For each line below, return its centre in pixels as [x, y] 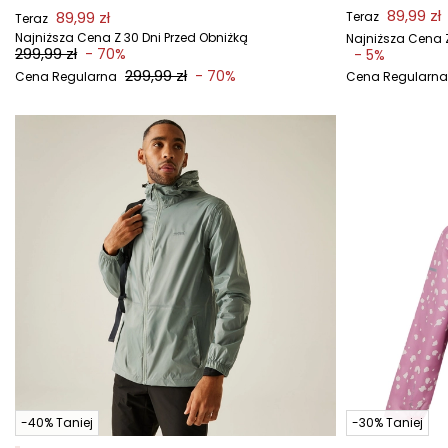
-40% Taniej [57, 422]
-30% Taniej [387, 422]
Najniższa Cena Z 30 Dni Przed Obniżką [131, 37]
